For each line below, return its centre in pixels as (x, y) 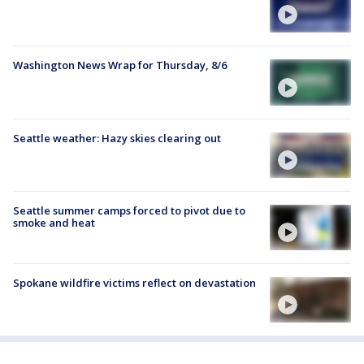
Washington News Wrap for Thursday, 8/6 (120, 65)
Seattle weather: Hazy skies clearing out (117, 138)
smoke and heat (54, 222)
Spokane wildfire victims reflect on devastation (134, 283)
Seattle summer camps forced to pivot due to (129, 210)
